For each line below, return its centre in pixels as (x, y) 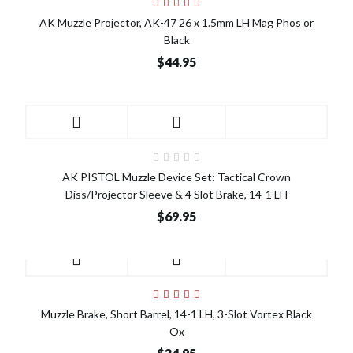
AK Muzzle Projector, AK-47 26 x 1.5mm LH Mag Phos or (176, 23)
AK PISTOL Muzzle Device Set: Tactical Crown (176, 177)
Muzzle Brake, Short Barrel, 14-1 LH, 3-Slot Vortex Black (176, 314)
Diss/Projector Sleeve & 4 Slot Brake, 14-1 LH (176, 195)
